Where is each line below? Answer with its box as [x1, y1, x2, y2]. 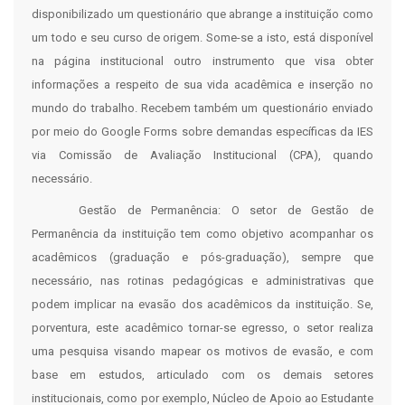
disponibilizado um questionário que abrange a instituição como [32, 7, 373, 21]
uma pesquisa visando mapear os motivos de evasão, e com [32, 344, 373, 358]
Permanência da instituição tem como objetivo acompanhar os [32, 227, 373, 240]
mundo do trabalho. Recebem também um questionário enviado [32, 101, 373, 115]
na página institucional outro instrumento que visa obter [32, 54, 373, 68]
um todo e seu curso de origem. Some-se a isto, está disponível [32, 31, 373, 44]
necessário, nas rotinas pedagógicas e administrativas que [32, 274, 373, 287]
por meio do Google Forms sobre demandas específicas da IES [32, 125, 373, 138]
